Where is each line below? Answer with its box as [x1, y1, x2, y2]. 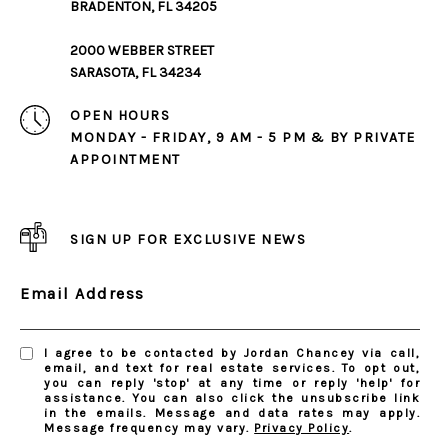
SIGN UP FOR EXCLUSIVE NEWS [70, 231, 306, 249]
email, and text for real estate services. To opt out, [44, 360, 420, 375]
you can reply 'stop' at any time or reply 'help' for [44, 375, 420, 390]
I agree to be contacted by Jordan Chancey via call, [44, 345, 420, 360]
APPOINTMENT [70, 150, 181, 168]
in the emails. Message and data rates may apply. [44, 405, 420, 420]
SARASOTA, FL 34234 [70, 63, 201, 81]
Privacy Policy [254, 420, 350, 435]
